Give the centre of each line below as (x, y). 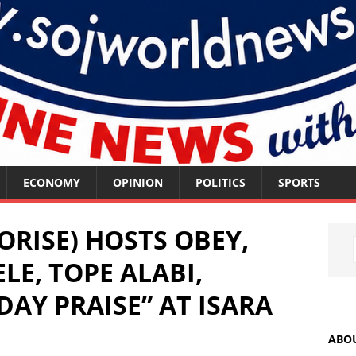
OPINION (138, 182)
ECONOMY (52, 182)
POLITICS (221, 182)
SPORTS (299, 182)
